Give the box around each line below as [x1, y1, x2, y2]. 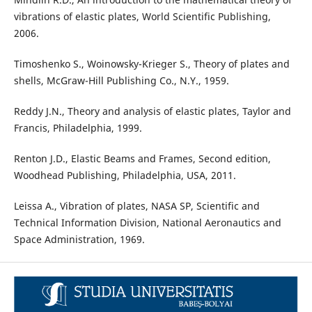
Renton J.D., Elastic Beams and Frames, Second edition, [13, 151, 271, 165]
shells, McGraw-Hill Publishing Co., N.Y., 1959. [13, 73, 229, 87]
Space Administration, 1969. [13, 232, 145, 246]
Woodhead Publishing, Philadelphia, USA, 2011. [13, 168, 236, 182]
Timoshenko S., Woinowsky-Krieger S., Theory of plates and [13, 56, 290, 70]
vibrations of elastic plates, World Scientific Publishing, [13, 9, 271, 23]
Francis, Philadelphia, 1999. [13, 120, 142, 134]
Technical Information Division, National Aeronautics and [13, 215, 281, 229]
